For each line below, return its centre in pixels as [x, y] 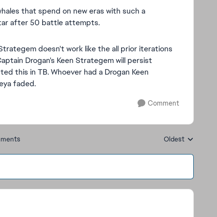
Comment [163, 103]
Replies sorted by [189, 143]
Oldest [174, 139]
